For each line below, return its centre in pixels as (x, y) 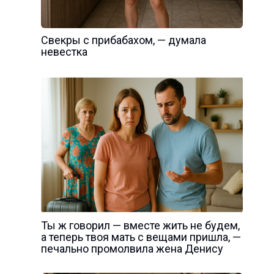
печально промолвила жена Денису (132, 249)
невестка (64, 52)
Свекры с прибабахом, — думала (123, 40)
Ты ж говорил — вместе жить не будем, (140, 225)
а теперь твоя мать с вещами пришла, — (141, 237)
